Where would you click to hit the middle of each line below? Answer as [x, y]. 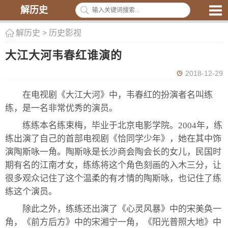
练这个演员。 [31, 192]
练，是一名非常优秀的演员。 [61, 108]
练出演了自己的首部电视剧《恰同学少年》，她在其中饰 [113, 139]
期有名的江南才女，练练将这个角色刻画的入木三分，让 [113, 165]
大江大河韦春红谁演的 [64, 55]
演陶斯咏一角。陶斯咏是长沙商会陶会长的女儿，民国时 [113, 152]
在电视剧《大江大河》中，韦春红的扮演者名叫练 [118, 95]
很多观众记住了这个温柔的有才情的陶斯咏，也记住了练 [113, 178]
